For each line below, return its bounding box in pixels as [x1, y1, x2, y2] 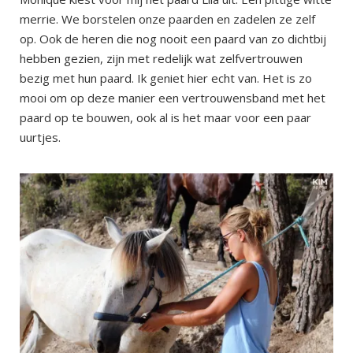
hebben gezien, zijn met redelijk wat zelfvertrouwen [20, 50, 303, 67]
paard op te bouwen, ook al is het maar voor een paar [20, 110, 311, 126]
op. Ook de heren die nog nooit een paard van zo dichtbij [20, 31, 326, 47]
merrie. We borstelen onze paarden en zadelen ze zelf [20, 11, 315, 28]
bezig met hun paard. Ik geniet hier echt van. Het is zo [20, 70, 312, 87]
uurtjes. [20, 129, 61, 146]
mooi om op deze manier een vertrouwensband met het [20, 90, 325, 106]
